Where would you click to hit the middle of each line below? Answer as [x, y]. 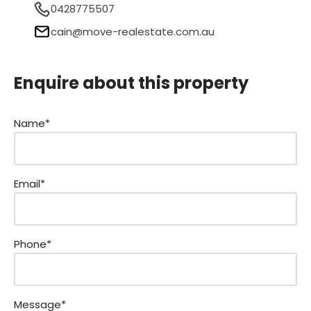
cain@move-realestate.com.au [132, 31]
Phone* [33, 244]
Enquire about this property [131, 83]
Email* [30, 184]
